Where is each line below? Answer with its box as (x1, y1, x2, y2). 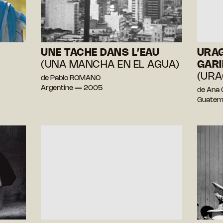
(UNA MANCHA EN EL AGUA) (41, 60, 180, 70)
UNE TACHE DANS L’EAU (41, 48, 160, 58)
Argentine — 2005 (41, 85, 103, 92)
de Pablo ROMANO (41, 75, 101, 82)
